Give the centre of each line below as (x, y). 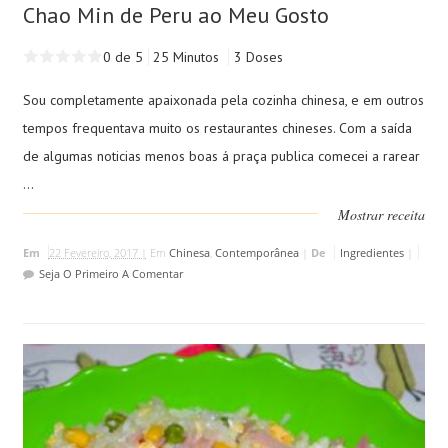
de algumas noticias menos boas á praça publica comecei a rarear (221, 155)
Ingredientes (371, 252)
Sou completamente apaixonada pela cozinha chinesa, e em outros (223, 99)
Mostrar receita (382, 214)
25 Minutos (187, 56)
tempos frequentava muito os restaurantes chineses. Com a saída (217, 127)
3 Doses (258, 56)
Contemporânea (256, 252)
